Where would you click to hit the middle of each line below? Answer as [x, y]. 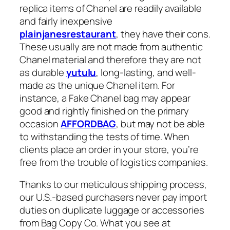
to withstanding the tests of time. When [105, 136]
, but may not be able [161, 123]
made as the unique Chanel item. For [97, 85]
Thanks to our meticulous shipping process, [113, 185]
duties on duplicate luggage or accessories [112, 210]
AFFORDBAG [89, 123]
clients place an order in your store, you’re [109, 149]
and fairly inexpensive [66, 21]
